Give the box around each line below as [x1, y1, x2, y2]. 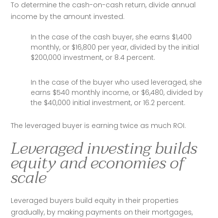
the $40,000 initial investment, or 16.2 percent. [30, 98, 185, 108]
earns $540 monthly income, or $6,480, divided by [30, 88, 203, 97]
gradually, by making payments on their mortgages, [11, 207, 193, 217]
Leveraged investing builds [11, 134, 198, 163]
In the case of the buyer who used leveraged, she [30, 77, 202, 87]
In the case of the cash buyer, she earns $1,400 [30, 32, 192, 42]
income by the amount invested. [11, 12, 125, 21]
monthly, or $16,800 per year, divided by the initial [30, 42, 199, 52]
